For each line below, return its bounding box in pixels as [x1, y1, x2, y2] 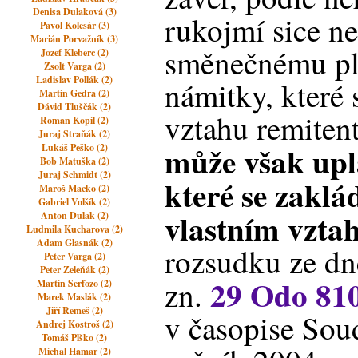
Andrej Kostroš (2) [35, 317, 113, 331]
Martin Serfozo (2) [37, 276, 113, 290]
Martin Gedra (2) [39, 86, 110, 100]
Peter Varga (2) [43, 249, 105, 263]
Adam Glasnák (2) [36, 236, 113, 249]
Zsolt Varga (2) [43, 59, 105, 73]
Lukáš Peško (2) [41, 141, 108, 154]
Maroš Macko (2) [39, 181, 110, 195]
